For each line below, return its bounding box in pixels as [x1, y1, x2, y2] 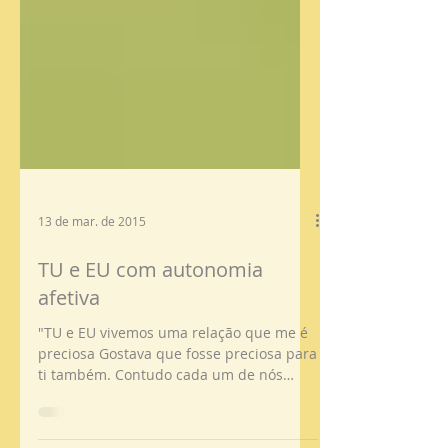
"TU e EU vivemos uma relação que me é [38, 412, 308, 432]
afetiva [38, 373, 100, 401]
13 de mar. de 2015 [38, 302, 146, 319]
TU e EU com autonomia [38, 345, 263, 373]
